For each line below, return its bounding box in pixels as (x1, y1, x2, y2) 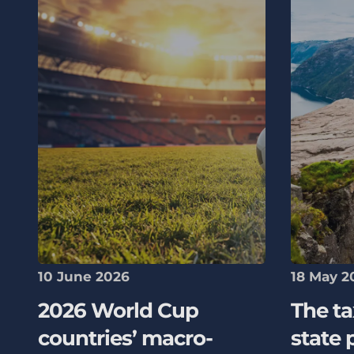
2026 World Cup (38, 298, 198, 324)
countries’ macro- (38, 326, 213, 352)
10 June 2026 (38, 268, 130, 284)
